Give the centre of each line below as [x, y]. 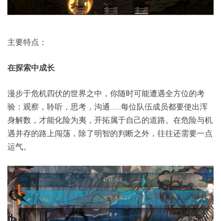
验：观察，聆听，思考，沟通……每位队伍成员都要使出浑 [108, 107]
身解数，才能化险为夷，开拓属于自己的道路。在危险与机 [110, 120]
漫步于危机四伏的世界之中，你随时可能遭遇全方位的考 [106, 93]
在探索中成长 [31, 68]
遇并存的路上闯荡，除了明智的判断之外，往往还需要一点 [110, 133]
